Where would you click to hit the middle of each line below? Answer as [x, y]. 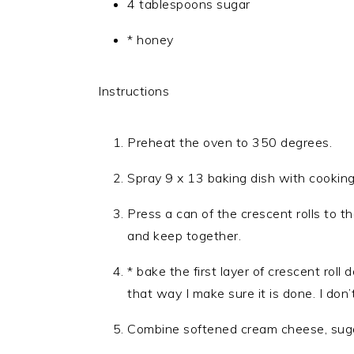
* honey [151, 40]
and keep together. [184, 235]
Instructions [134, 91]
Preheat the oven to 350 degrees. [230, 142]
